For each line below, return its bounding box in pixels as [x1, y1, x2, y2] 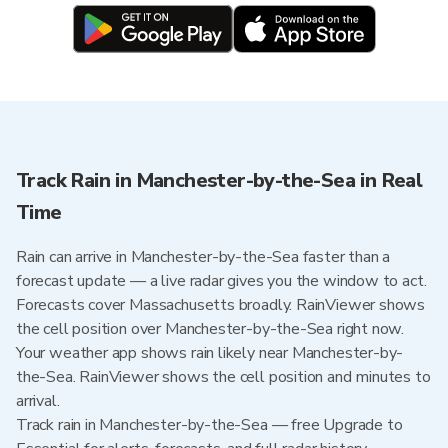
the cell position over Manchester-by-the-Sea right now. [16, 318, 405, 340]
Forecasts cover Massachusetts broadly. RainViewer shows [16, 294, 426, 316]
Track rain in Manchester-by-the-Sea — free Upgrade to [16, 414, 403, 436]
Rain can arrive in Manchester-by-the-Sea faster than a [16, 246, 391, 268]
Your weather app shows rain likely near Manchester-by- [16, 342, 404, 364]
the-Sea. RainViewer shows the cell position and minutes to [16, 366, 431, 388]
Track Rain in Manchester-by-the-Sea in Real [16, 167, 423, 194]
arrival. [16, 390, 60, 412]
